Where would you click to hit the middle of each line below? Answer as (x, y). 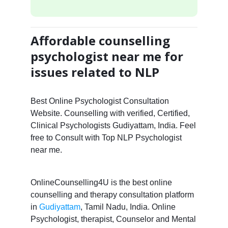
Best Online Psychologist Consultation (99, 101)
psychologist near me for (107, 56)
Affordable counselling (100, 40)
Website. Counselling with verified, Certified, (110, 113)
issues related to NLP (95, 72)
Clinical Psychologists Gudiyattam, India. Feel (113, 125)
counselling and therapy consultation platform (112, 194)
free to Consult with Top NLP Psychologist (106, 137)
